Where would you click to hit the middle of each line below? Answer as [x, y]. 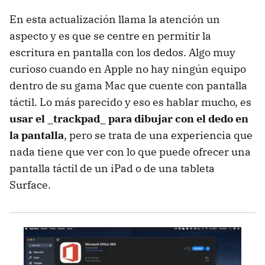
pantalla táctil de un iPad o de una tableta [112, 168]
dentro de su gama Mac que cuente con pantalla [128, 85]
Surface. [30, 185]
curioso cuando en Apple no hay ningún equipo [128, 69]
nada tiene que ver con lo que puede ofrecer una [130, 151]
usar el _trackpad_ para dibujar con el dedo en [129, 118]
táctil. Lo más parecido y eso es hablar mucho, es [130, 102]
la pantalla [37, 135]
